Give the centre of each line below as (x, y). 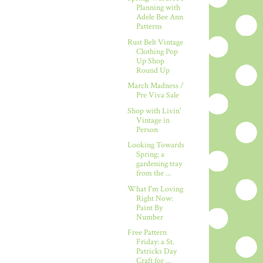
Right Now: (154, 198)
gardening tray (159, 164)
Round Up (153, 70)
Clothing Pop (157, 51)
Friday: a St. (155, 242)
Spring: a (150, 155)
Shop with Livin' (154, 111)
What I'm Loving (155, 189)
